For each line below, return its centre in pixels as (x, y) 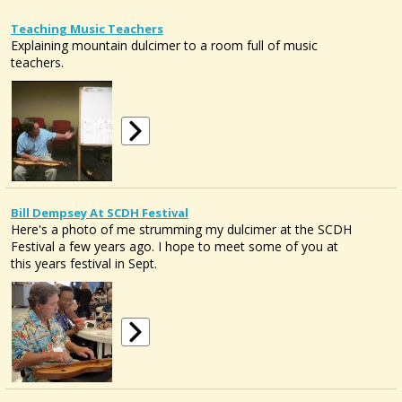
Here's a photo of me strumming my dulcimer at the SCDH (181, 229)
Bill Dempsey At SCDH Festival (100, 213)
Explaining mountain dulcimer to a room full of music (164, 45)
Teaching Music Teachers (87, 29)
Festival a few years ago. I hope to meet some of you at (175, 246)
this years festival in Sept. (84, 263)
